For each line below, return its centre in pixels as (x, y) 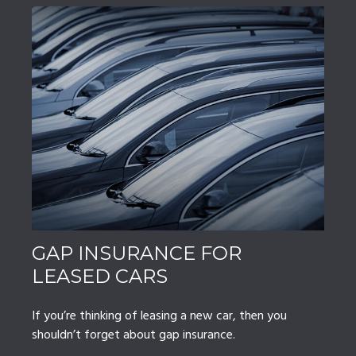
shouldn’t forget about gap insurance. (133, 336)
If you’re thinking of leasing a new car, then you (159, 317)
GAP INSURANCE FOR (137, 253)
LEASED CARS (100, 277)
